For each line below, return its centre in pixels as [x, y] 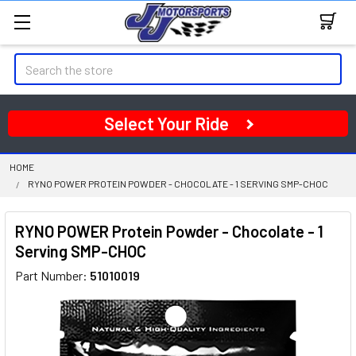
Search [33, 62]
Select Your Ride [166, 123]
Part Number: [52, 275]
